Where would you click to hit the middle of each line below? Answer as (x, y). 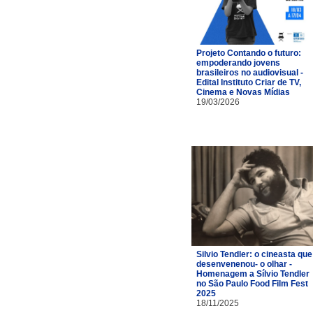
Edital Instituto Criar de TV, (249, 82)
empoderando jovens (238, 63)
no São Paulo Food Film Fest (252, 283)
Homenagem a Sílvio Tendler (253, 274)
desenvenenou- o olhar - (244, 264)
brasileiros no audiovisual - (250, 72)
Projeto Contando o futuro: (249, 53)
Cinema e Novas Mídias (243, 92)
